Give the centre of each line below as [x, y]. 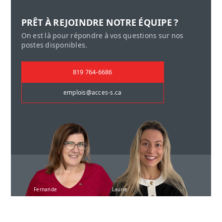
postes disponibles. [54, 45]
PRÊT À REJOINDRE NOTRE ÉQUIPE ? [100, 22]
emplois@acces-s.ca [92, 93]
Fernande [46, 189]
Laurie [120, 189]
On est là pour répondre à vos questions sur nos [102, 35]
